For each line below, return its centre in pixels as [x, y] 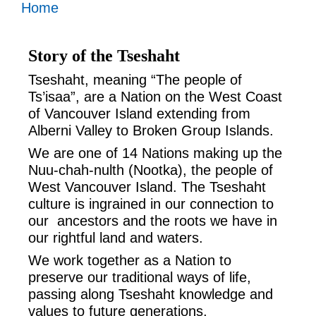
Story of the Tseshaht [104, 56]
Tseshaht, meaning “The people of [135, 80]
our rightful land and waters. [116, 238]
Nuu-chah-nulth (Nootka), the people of [151, 170]
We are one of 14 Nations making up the [155, 153]
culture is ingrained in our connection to [151, 204]
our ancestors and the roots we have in [153, 221]
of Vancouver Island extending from [139, 114]
